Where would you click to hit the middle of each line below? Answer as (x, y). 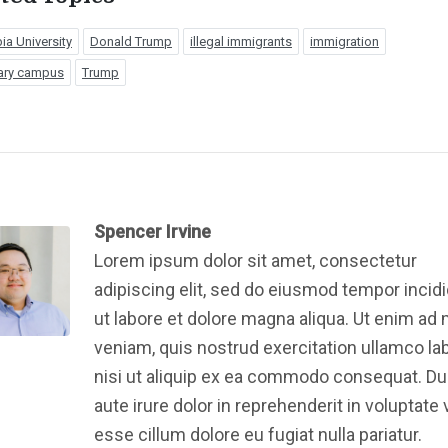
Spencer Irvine (152, 231)
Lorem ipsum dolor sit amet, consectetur (255, 260)
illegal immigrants (241, 41)
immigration (344, 41)
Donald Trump (131, 41)
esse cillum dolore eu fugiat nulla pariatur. (257, 434)
